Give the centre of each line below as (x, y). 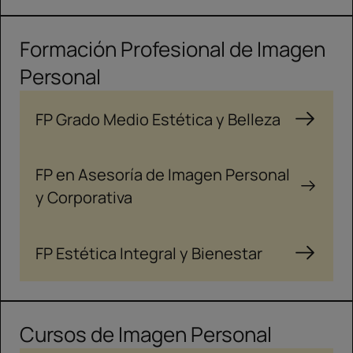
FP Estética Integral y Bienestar (149, 253)
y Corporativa (84, 197)
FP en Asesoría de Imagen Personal (163, 175)
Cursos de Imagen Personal (146, 334)
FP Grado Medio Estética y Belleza (158, 119)
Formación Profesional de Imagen (173, 49)
